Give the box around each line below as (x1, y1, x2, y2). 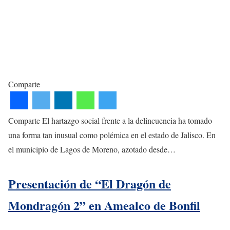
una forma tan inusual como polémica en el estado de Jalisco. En (8, 129, 216, 141)
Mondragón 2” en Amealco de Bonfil (8, 196, 200, 215)
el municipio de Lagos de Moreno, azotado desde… (8, 144, 176, 155)
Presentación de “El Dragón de (8, 175, 171, 193)
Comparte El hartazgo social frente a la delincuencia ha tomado (8, 115, 212, 126)
